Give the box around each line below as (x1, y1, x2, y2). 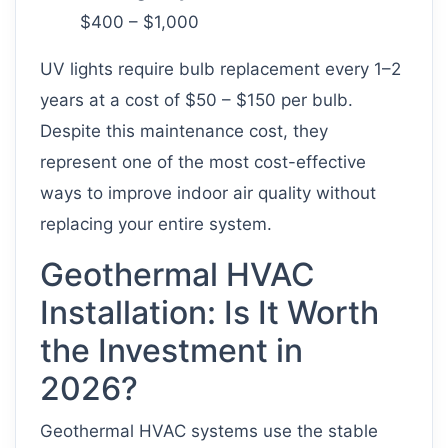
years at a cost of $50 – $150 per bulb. (40, 90, 353, 111)
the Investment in (40, 331, 303, 371)
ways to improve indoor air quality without (40, 183, 376, 204)
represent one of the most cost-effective (40, 152, 366, 173)
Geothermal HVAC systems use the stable (40, 421, 378, 442)
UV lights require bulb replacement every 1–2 (40, 59, 401, 80)
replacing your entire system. (40, 214, 272, 235)
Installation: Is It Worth (40, 293, 379, 333)
